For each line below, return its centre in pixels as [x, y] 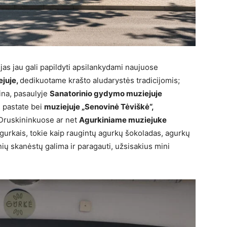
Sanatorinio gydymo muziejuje [106, 93]
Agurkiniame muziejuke [123, 120]
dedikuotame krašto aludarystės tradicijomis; [100, 80]
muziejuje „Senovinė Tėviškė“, [99, 106]
